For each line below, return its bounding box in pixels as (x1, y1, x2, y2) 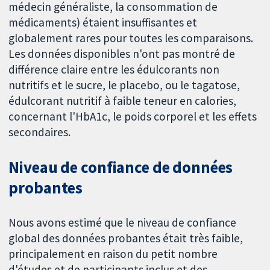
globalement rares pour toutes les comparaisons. (8, 31, 254, 46)
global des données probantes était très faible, (8, 231, 243, 246)
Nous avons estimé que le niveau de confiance (8, 215, 237, 230)
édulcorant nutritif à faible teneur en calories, (8, 93, 237, 108)
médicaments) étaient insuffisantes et (8, 15, 198, 30)
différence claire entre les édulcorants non (8, 62, 220, 77)
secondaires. (8, 125, 71, 140)
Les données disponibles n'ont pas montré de (8, 46, 236, 61)
